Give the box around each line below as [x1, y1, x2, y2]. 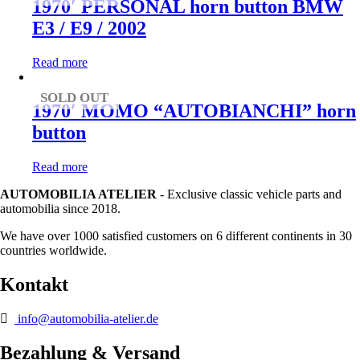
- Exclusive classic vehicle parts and [157, 187, 342, 202]
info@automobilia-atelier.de [14, 311, 158, 325]
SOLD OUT [40, 90, 109, 106]
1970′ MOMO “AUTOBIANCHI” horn [32, 100, 356, 122]
